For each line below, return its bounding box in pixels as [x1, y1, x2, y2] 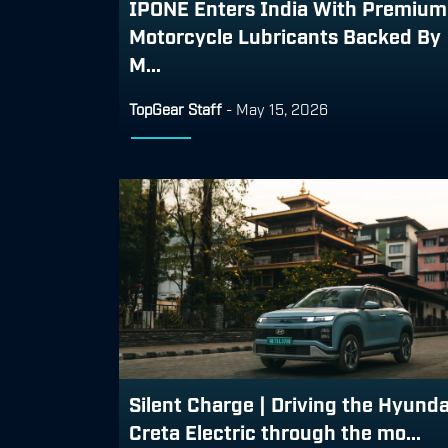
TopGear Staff [129, 98, 222, 117]
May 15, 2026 [236, 98, 328, 117]
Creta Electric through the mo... [129, 418, 421, 443]
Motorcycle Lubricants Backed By [129, 22, 441, 47]
